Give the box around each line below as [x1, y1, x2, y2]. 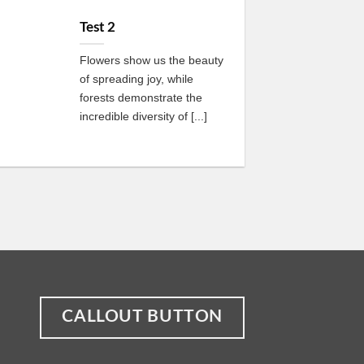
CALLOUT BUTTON [62, 307, 223, 325]
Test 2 [79, 20, 115, 34]
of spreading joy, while [79, 71, 193, 85]
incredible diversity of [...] [79, 109, 207, 123]
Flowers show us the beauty [79, 53, 223, 67]
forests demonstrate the [79, 90, 202, 104]
